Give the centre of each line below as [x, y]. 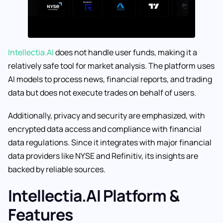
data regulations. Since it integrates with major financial [110, 143]
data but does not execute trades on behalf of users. [102, 93]
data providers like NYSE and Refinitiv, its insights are [103, 156]
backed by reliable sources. [57, 169]
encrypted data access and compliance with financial [105, 129]
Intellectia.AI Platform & [94, 195]
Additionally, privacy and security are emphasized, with [107, 116]
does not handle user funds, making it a [125, 53]
